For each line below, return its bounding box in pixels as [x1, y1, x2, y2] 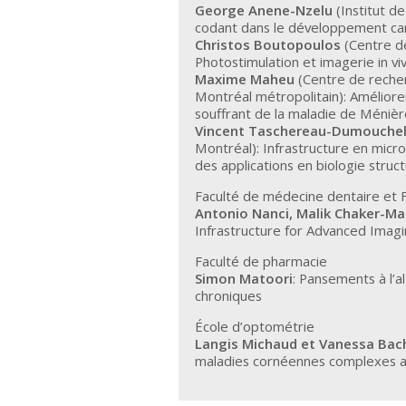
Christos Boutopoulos [195, 35, 342, 54]
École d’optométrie [195, 317, 315, 336]
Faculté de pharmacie [195, 252, 328, 271]
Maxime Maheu [195, 70, 295, 89]
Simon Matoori [195, 269, 294, 288]
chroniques [195, 286, 263, 305]
